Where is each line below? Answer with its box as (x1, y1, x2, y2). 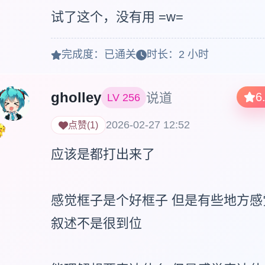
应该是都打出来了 (50, 147, 155, 162)
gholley (50, 89, 101, 106)
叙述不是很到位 (50, 216, 142, 231)
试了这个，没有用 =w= (50, 9, 183, 25)
